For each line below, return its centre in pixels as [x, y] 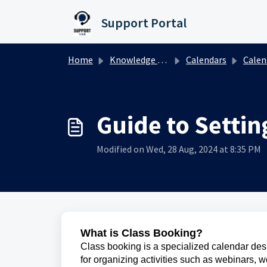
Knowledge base [133, 60]
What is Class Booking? [142, 233]
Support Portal [144, 23]
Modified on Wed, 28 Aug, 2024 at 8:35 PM [179, 149]
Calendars [206, 60]
